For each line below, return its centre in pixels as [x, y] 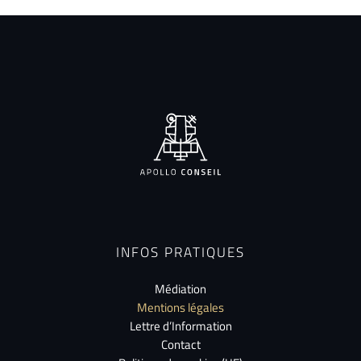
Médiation [180, 288]
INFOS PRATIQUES [180, 252]
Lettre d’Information [180, 326]
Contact [180, 344]
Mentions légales [180, 307]
